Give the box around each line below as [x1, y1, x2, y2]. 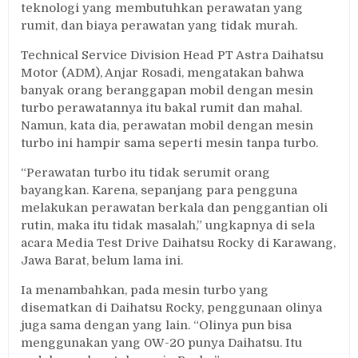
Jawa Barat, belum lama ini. [21, 253, 184, 268]
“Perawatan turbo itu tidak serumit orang [21, 165, 271, 181]
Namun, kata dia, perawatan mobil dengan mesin [21, 118, 314, 133]
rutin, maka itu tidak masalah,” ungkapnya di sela [21, 218, 316, 233]
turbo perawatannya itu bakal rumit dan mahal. [21, 101, 303, 116]
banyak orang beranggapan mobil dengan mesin [21, 83, 314, 98]
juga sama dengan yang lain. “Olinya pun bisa [21, 318, 292, 333]
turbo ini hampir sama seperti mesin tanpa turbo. [21, 136, 319, 151]
